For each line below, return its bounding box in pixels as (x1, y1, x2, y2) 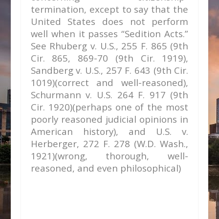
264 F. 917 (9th (117, 88, 189, 101)
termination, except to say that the (30, 3, 189, 15)
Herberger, (30, 137, 83, 150)
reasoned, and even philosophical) (30, 162, 181, 174)
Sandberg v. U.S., (30, 64, 106, 76)
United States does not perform (30, 15, 189, 27)
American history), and (30, 125, 156, 137)
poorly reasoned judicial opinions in (30, 113, 189, 125)
